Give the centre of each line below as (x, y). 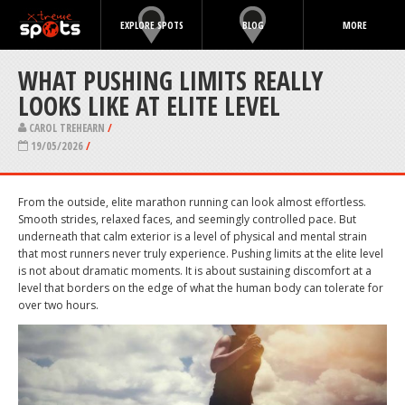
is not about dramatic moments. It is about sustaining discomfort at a (195, 271)
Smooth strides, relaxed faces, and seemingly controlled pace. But (187, 220)
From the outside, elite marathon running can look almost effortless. (192, 202)
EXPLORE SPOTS (151, 25)
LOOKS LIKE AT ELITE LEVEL (149, 106)
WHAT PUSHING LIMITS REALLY (170, 80)
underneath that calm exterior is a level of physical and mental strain (193, 237)
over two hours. (58, 306)
